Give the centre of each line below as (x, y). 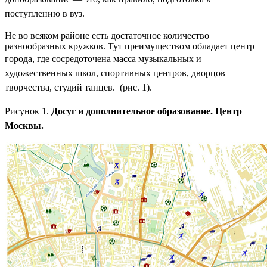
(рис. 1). (136, 88)
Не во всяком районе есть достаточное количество (107, 36)
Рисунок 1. (28, 111)
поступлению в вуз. (45, 14)
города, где (28, 59)
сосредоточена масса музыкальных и (127, 59)
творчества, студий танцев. (61, 88)
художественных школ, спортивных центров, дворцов (115, 73)
